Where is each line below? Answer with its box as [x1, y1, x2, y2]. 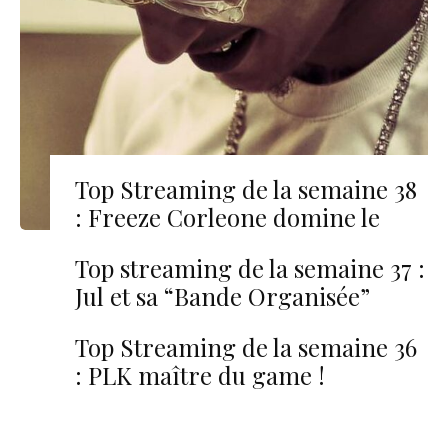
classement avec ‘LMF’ [75, 229, 314, 262]
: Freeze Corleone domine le [75, 201, 380, 234]
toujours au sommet [75, 308, 291, 341]
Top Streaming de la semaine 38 [75, 173, 417, 206]
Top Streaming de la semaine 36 [75, 331, 417, 364]
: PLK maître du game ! [75, 359, 325, 392]
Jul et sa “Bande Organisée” [75, 280, 370, 313]
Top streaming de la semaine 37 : [75, 252, 425, 285]
